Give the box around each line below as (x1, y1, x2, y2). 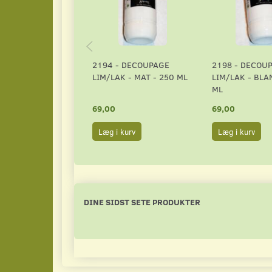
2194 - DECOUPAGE (92, 59, 169, 71)
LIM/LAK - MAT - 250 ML (92, 71, 188, 83)
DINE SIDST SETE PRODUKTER (84, 196, 200, 208)
